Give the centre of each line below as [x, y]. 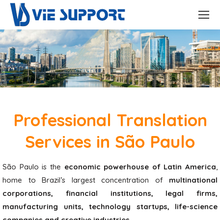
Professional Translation [110, 120]
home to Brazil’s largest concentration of [86, 180]
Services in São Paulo [110, 142]
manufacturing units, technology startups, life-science [110, 206]
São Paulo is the [33, 167]
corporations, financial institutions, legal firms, [110, 193]
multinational [193, 180]
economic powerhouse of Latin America [140, 167]
